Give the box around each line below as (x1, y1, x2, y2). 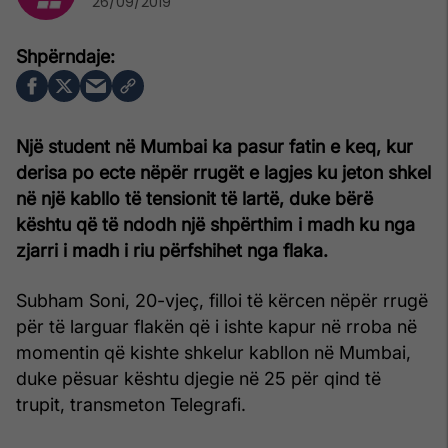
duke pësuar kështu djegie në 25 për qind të (16, 367, 381, 389)
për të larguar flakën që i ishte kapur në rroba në (16, 315, 417, 337)
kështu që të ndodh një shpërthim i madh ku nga (16, 213, 415, 235)
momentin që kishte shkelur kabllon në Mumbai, (16, 341, 411, 363)
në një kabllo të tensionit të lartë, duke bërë (16, 187, 373, 209)
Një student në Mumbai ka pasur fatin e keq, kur (16, 135, 413, 157)
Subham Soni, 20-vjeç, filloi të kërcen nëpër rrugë (16, 289, 428, 311)
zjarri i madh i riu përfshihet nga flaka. (16, 239, 328, 261)
